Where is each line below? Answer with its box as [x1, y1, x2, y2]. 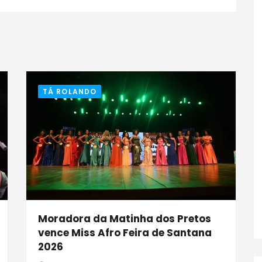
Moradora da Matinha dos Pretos [38, 211, 211, 226]
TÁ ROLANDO [43, 87, 96, 97]
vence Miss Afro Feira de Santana [38, 225, 212, 240]
